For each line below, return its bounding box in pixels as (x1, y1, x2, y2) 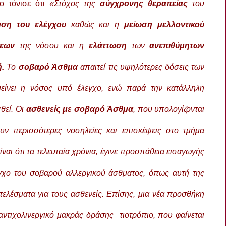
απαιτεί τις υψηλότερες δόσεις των (77, 62, 205, 71)
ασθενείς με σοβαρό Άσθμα (26, 104, 133, 114)
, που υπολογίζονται (133, 104, 205, 114)
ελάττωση (84, 41, 132, 50)
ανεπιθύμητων (149, 41, 205, 50)
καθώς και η (71, 20, 125, 29)
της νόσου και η (19, 41, 84, 50)
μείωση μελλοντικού (124, 20, 205, 29)
